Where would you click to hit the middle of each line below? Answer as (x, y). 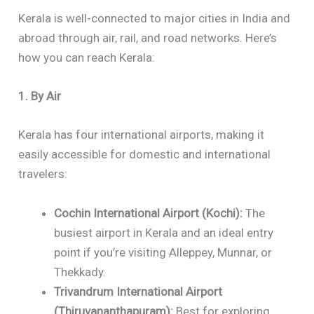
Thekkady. (80, 272)
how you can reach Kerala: (87, 57)
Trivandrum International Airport (138, 291)
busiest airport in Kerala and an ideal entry (164, 232)
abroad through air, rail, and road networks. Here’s (148, 38)
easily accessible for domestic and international (145, 155)
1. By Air (40, 96)
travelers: (43, 174)
